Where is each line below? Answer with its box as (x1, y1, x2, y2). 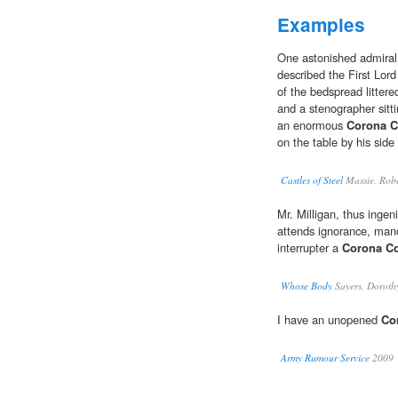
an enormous (277, 116, 346, 134)
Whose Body (281, 279, 332, 293)
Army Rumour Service (281, 351, 370, 365)
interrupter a (277, 239, 342, 257)
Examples (277, 12, 365, 38)
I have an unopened (277, 311, 381, 329)
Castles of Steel (281, 173, 343, 187)
